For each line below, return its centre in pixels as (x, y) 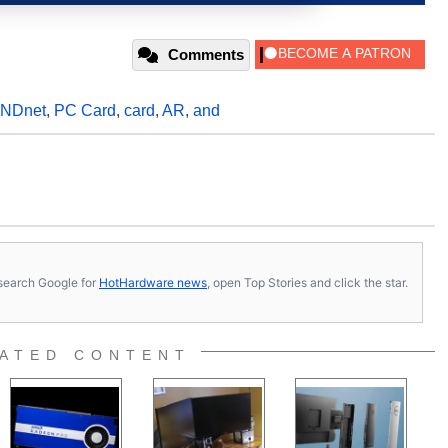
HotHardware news (153, 282)
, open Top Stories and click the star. (307, 282)
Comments (206, 54)
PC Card (85, 110)
